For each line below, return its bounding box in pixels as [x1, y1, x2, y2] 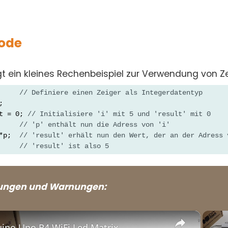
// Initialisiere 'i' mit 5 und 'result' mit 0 [27, 109, 211, 118]
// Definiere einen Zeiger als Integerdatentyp [19, 88, 203, 97]
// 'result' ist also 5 [19, 141, 109, 150]
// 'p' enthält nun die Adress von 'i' [19, 120, 170, 129]
